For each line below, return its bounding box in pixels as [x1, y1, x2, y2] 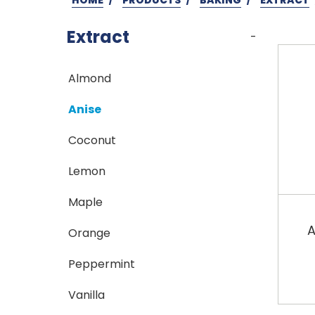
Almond [68, 70, 112, 86]
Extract [67, 25, 129, 49]
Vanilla [68, 286, 105, 303]
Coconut [68, 131, 117, 148]
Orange [68, 224, 111, 241]
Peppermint [68, 255, 136, 272]
